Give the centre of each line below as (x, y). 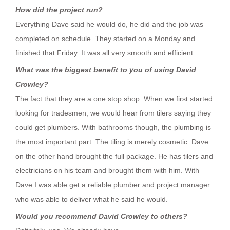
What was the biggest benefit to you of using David (106, 70)
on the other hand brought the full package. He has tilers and (114, 156)
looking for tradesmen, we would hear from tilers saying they (113, 113)
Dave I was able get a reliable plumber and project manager (113, 185)
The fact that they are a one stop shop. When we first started (114, 98)
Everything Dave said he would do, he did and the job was (109, 24)
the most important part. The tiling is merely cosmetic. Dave (112, 141)
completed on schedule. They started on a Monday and (105, 38)
